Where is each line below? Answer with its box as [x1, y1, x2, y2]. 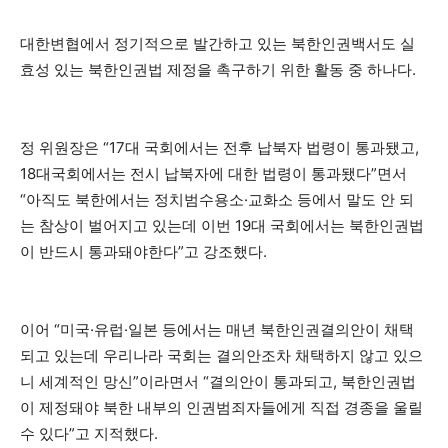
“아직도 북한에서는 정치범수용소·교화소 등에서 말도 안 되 [20, 190, 414, 209]
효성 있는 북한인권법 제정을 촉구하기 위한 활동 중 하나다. [20, 60, 416, 79]
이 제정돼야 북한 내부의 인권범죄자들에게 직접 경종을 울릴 [20, 398, 423, 417]
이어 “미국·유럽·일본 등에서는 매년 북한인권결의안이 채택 [20, 320, 414, 339]
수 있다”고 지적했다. [20, 424, 158, 443]
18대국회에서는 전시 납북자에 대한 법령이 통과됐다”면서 [20, 164, 407, 183]
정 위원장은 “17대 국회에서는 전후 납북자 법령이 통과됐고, [20, 138, 419, 157]
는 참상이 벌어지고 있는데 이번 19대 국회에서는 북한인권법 [20, 216, 424, 235]
